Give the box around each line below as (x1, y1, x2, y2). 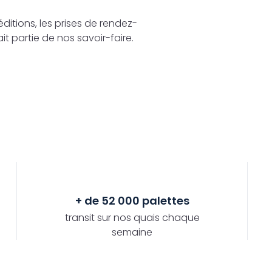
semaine (112, 225, 153, 239)
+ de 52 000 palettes (75, 192, 189, 208)
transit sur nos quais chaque (64, 210, 200, 225)
